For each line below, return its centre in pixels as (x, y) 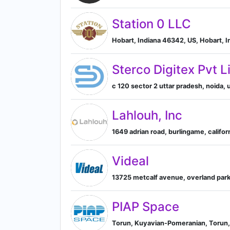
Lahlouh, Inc (147, 115)
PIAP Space (146, 206)
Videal (130, 161)
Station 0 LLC (151, 24)
